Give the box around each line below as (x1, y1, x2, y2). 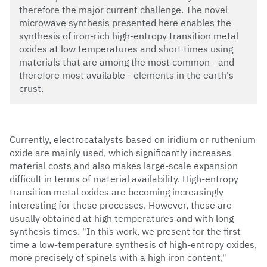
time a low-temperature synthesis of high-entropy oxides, (10, 238, 257, 251)
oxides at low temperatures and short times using (19, 43, 233, 55)
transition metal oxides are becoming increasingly (10, 186, 223, 198)
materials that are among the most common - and (19, 56, 234, 69)
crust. (19, 82, 44, 95)
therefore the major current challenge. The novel (19, 4, 228, 16)
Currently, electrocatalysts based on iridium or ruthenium (10, 133, 256, 146)
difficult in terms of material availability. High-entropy (10, 173, 238, 185)
